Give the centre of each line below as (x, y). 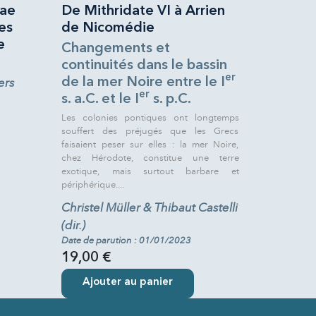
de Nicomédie (108, 28)
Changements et (116, 48)
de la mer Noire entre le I (144, 82)
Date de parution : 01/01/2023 (127, 240)
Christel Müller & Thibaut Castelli (150, 207)
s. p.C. (171, 99)
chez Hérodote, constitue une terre (150, 158)
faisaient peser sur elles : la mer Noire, (150, 144)
